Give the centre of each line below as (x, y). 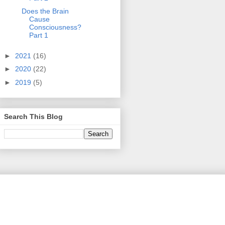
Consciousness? (55, 27)
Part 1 (38, 35)
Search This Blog (33, 116)
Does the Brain (45, 11)
